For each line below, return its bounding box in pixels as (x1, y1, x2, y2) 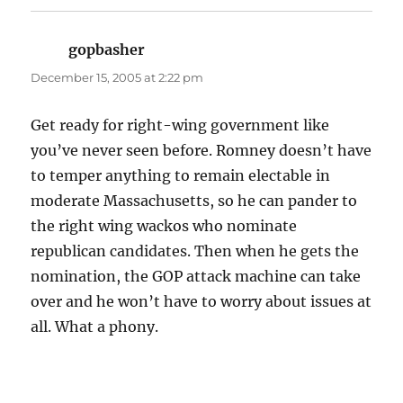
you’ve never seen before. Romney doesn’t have (31, 141, 372, 160)
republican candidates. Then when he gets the (31, 242, 360, 261)
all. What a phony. (31, 318, 159, 336)
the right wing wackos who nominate (31, 217, 298, 236)
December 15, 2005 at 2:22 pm (31, 70, 204, 85)
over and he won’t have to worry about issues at (31, 292, 372, 311)
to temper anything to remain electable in (31, 166, 331, 185)
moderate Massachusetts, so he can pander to (31, 192, 358, 210)
